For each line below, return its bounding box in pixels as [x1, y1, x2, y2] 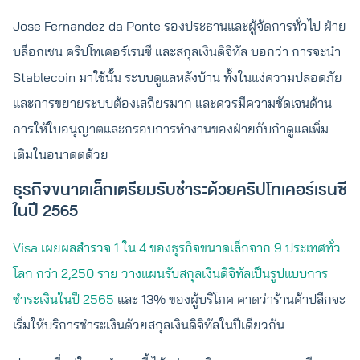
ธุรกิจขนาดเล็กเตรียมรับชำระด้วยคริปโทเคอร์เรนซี [13, 177, 347, 203]
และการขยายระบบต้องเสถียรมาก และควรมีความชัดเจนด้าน [13, 95, 332, 111]
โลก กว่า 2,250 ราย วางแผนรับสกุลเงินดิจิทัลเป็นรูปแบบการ [13, 265, 328, 281]
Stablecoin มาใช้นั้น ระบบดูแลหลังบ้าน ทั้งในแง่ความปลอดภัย [13, 69, 342, 85]
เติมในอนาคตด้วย [13, 146, 112, 162]
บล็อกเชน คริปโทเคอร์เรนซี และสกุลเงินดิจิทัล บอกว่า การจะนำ [13, 43, 341, 59]
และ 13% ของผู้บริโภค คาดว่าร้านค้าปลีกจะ [114, 291, 346, 307]
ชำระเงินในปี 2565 [13, 291, 114, 307]
